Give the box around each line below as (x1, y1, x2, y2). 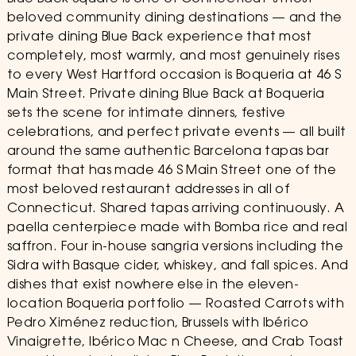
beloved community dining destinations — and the (6, 12, 342, 25)
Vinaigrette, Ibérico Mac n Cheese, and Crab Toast (6, 336, 344, 349)
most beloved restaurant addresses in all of (6, 184, 290, 196)
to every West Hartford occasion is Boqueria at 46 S (6, 69, 342, 82)
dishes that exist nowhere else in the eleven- (6, 279, 299, 292)
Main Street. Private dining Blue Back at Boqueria (6, 88, 325, 101)
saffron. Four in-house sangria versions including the (6, 241, 344, 253)
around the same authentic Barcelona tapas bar (6, 145, 329, 158)
